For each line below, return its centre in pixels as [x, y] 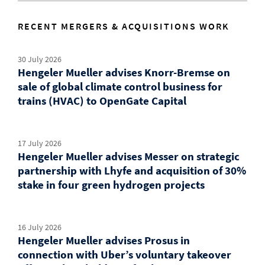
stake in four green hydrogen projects [111, 184]
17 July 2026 [40, 143]
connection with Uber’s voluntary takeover [125, 254]
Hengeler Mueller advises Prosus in [104, 240]
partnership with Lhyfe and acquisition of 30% [132, 170]
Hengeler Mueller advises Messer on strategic [129, 156]
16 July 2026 [40, 227]
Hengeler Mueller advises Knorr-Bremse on [124, 72]
